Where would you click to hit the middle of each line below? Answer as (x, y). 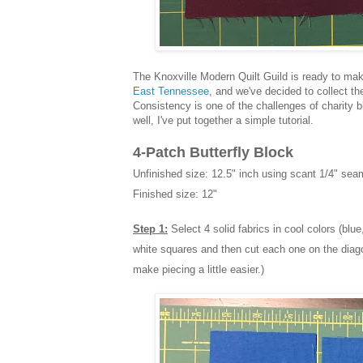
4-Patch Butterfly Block (213, 153)
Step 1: (150, 229)
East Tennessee (171, 92)
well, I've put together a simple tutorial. (223, 121)
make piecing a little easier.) (199, 270)
